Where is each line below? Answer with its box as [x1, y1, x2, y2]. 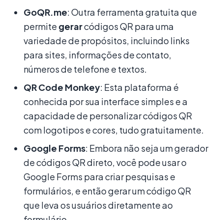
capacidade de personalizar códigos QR [24, 110, 192, 121]
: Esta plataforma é [100, 81, 179, 93]
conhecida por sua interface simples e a [24, 95, 188, 107]
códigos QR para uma [82, 20, 174, 32]
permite [24, 20, 58, 32]
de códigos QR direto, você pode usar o [24, 156, 187, 168]
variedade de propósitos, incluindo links [24, 34, 190, 46]
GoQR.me [24, 6, 67, 18]
